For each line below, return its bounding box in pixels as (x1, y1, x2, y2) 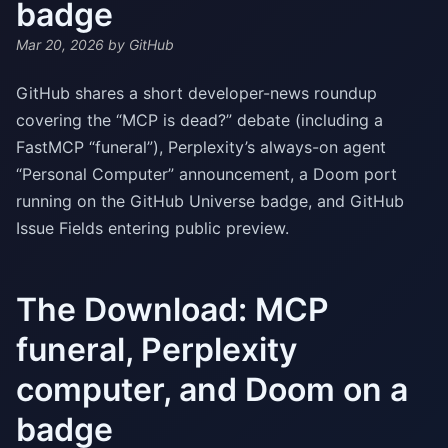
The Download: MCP (16, 290, 329, 330)
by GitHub (104, 36, 174, 54)
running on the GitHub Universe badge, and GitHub (16, 191, 404, 212)
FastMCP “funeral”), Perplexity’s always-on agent (16, 137, 386, 158)
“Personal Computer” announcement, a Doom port (16, 164, 397, 185)
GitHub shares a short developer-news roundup (16, 83, 377, 104)
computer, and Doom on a (16, 370, 408, 410)
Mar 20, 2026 (16, 36, 104, 54)
